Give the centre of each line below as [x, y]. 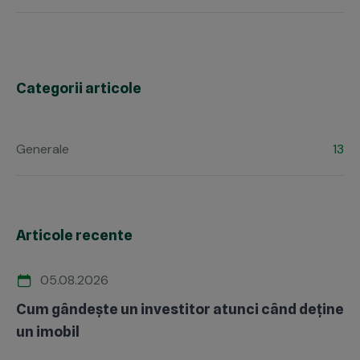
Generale [43, 149]
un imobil [48, 332]
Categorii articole [79, 88]
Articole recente [74, 235]
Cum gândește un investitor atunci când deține [180, 309]
